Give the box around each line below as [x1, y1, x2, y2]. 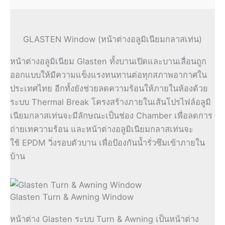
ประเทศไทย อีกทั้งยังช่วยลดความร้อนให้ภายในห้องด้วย [10, 83, 208, 94]
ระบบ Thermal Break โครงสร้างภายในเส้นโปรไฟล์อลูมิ [10, 97, 211, 107]
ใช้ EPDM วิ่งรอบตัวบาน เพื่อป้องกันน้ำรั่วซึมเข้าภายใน [10, 138, 205, 148]
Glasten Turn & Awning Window [10, 191, 134, 202]
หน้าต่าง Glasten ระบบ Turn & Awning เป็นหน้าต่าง [10, 213, 199, 224]
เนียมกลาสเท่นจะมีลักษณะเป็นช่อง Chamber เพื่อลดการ [10, 110, 212, 121]
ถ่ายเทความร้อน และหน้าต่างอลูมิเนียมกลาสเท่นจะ [10, 124, 193, 135]
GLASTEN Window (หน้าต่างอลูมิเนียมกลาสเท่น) [23, 34, 202, 45]
